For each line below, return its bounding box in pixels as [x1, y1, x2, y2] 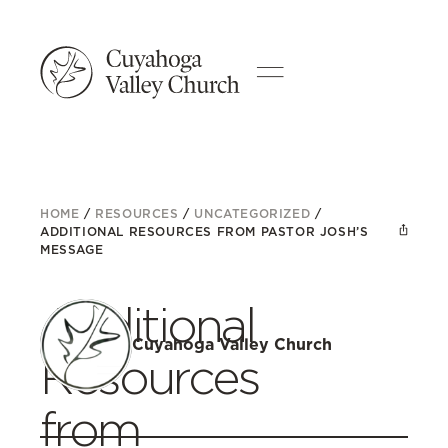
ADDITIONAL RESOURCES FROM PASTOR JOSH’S [40, 224, 369, 239]
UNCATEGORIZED [194, 206, 311, 221]
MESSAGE [40, 242, 104, 257]
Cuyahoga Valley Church [131, 334, 332, 354]
